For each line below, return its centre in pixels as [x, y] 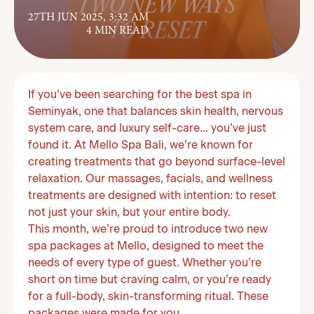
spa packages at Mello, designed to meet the [146, 247]
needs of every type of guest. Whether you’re [145, 264]
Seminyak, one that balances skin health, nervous [156, 112]
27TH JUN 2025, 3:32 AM [88, 18]
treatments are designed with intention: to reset [152, 196]
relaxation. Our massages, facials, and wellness [150, 179]
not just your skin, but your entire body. [129, 213]
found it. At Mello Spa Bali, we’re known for [141, 146]
